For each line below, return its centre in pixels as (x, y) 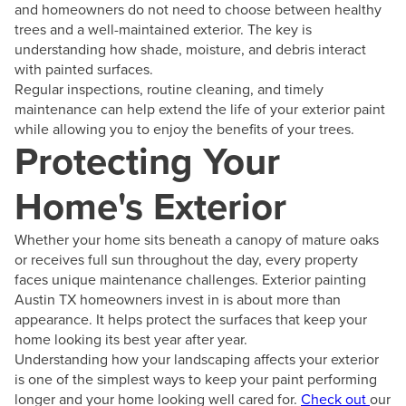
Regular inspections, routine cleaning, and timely (169, 88)
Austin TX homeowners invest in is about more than (178, 299)
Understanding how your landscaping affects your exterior (197, 358)
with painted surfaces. (84, 68)
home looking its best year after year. (131, 338)
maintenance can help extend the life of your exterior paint (200, 108)
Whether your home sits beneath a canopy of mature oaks (197, 239)
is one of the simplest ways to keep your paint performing (196, 378)
